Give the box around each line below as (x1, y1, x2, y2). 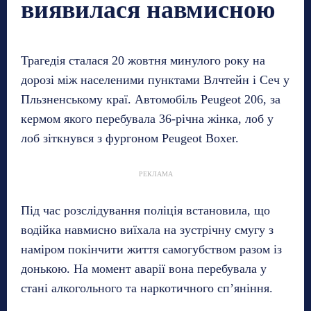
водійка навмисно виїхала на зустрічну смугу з (21, 222, 274, 237)
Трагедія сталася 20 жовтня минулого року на (21, 53, 265, 67)
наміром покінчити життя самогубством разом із (21, 242, 282, 256)
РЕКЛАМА (138, 169, 173, 178)
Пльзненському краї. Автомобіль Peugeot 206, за (21, 92, 280, 106)
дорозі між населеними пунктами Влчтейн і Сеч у (21, 72, 289, 87)
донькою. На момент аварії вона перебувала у (21, 261, 267, 276)
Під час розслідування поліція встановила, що (21, 203, 270, 217)
